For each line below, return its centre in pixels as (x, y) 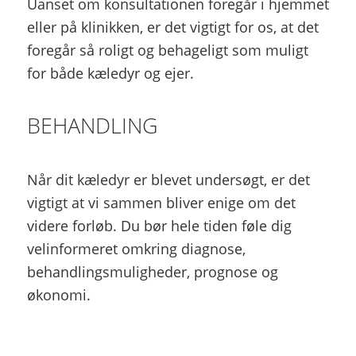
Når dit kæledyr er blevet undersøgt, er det (168, 179)
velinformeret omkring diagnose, (136, 248)
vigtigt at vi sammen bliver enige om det (161, 202)
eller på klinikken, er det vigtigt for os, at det (172, 27)
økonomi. (58, 294)
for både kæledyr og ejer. (110, 74)
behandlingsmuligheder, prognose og (152, 271)
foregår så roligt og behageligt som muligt (167, 50)
